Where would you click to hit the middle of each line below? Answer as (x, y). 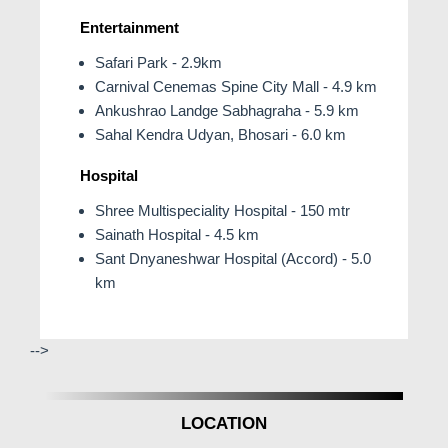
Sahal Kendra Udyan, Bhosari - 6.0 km (220, 134)
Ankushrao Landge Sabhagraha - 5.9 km (227, 110)
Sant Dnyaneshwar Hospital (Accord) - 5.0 (233, 258)
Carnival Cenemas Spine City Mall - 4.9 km (236, 86)
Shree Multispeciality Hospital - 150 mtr (222, 210)
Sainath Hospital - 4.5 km (177, 234)
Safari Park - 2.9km (158, 62)
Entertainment (129, 27)
